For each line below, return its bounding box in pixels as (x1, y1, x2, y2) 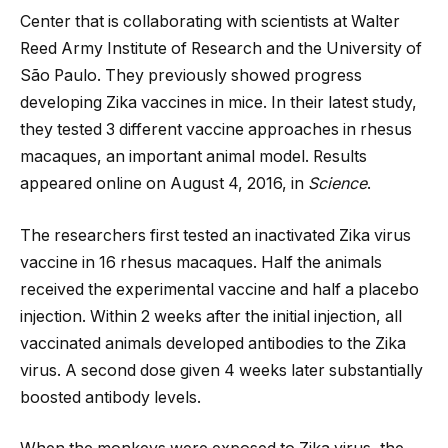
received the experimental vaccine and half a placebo (20, 279, 419, 299)
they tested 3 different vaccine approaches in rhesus (20, 120, 412, 140)
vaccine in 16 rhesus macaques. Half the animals (20, 252, 382, 272)
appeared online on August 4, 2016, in (20, 174, 308, 194)
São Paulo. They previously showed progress (20, 66, 362, 86)
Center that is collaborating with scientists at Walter (20, 12, 400, 32)
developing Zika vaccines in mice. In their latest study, (20, 93, 417, 113)
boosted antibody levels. (20, 387, 201, 407)
